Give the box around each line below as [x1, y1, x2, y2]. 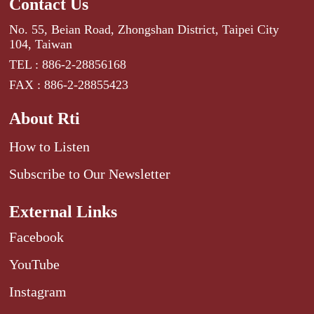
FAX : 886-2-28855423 [9, 77, 129, 92]
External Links [9, 202, 118, 221]
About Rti [9, 109, 81, 128]
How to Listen [9, 138, 90, 154]
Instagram [9, 283, 67, 299]
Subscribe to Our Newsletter [9, 165, 171, 182]
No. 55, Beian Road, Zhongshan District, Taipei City [9, 22, 280, 36]
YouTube [9, 256, 60, 272]
